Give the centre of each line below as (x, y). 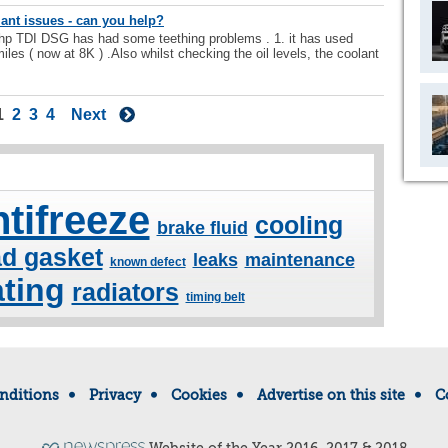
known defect (147, 262)
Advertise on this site (330, 395)
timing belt (215, 297)
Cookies (198, 395)
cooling (298, 225)
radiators (125, 292)
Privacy (114, 395)
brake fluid (202, 228)
